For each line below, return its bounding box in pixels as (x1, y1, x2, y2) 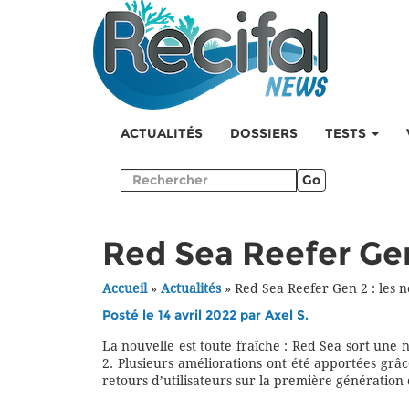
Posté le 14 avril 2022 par (102, 308, 265, 323)
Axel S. (265, 308, 309, 323)
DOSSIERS (230, 126, 298, 142)
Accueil (102, 281, 147, 297)
